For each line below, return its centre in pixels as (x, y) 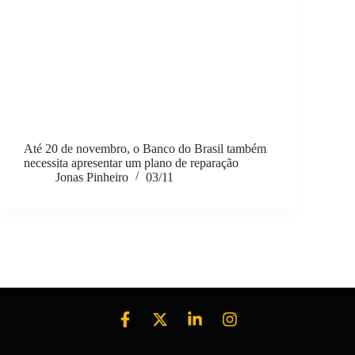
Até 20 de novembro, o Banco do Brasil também (145, 148)
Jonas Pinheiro (92, 177)
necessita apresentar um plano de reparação (131, 162)
